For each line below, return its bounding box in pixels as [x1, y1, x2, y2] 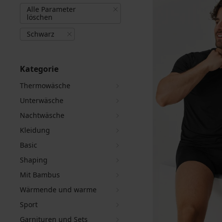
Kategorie [20, 63, 58, 74]
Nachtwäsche [20, 111, 64, 120]
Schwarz [27, 29, 55, 39]
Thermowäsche [20, 81, 70, 90]
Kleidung [20, 125, 50, 135]
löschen [27, 12, 53, 22]
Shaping [20, 155, 48, 165]
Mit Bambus [20, 170, 60, 179]
